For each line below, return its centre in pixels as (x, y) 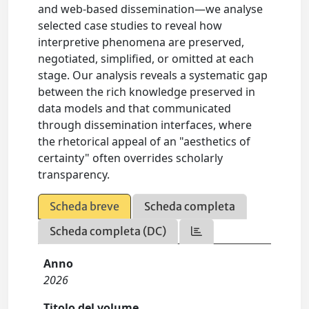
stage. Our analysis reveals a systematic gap (153, 75)
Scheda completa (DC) (108, 231)
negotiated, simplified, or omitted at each (146, 58)
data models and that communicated (135, 108)
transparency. (74, 174)
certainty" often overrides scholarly (131, 158)
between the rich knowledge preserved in (147, 91)
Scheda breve (85, 206)
